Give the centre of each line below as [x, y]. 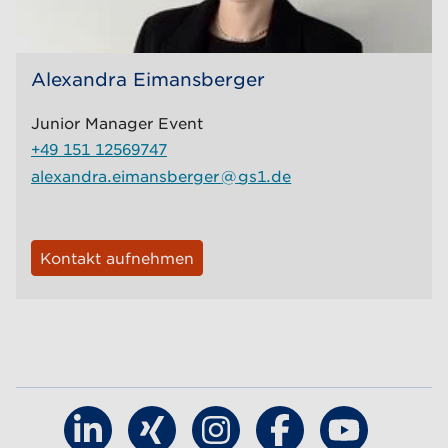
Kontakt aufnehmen [117, 258]
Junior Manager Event [117, 123]
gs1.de [265, 176]
